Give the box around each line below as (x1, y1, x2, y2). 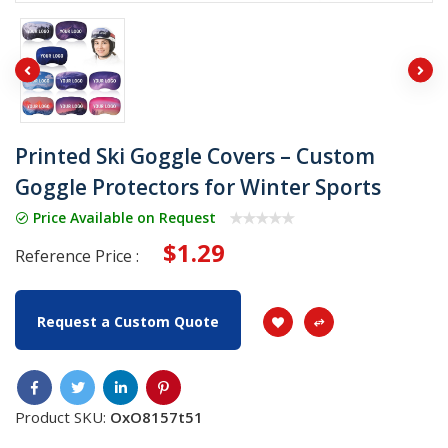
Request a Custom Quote (37, 311, 219, 331)
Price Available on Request (29, 208, 216, 228)
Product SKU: (15, 406, 110, 427)
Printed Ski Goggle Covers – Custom (15, 141, 375, 170)
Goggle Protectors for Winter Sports (15, 172, 381, 201)
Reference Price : (15, 244, 139, 267)
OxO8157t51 (110, 406, 203, 427)
